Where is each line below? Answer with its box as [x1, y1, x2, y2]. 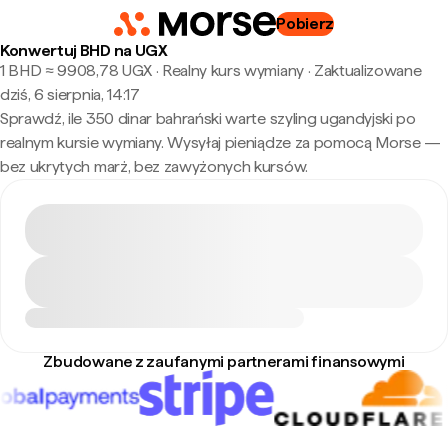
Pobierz [276, 14, 335, 33]
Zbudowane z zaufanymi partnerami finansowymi [43, 352, 405, 371]
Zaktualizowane [313, 61, 422, 80]
